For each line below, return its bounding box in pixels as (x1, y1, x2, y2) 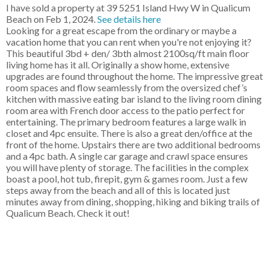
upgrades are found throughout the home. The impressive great (6, 70, 263, 82)
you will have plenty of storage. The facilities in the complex (6, 162, 249, 174)
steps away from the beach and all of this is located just (6, 184, 230, 196)
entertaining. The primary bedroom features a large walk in (6, 116, 246, 128)
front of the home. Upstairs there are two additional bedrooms (6, 139, 261, 151)
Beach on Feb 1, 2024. (6, 13, 97, 25)
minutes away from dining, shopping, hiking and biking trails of (6, 196, 260, 208)
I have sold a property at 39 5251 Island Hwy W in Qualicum (6, 2, 250, 14)
